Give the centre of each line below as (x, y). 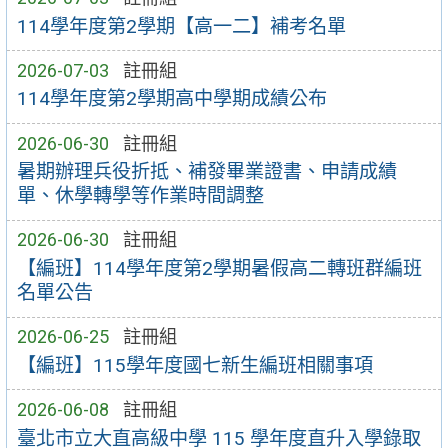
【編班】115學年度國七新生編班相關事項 (194, 365)
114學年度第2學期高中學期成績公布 (171, 99)
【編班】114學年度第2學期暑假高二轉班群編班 (219, 269)
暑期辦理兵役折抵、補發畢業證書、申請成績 (206, 172)
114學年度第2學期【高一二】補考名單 (181, 26)
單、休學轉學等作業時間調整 (140, 196)
